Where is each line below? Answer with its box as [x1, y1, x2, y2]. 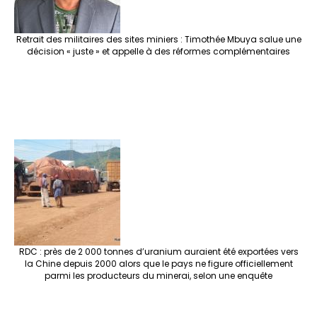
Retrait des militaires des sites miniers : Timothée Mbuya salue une [16, 33, 301, 46]
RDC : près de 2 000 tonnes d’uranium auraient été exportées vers [18, 246, 299, 258]
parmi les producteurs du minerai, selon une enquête [45, 270, 272, 282]
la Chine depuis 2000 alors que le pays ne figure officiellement [24, 258, 293, 270]
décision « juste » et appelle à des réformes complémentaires [27, 45, 290, 58]
